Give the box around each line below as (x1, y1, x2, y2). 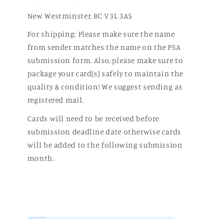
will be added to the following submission (27, 140, 183, 150)
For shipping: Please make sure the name (27, 29, 175, 39)
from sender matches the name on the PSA (27, 43, 181, 52)
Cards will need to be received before (27, 113, 160, 123)
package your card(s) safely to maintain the (27, 69, 183, 79)
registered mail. (27, 95, 84, 105)
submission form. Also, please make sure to (27, 56, 183, 66)
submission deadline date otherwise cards (27, 127, 181, 136)
